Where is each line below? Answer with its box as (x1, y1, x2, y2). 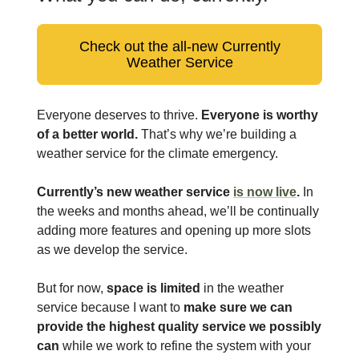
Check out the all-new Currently (79, 38, 280, 55)
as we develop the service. (37, 243, 188, 257)
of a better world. (37, 127, 138, 142)
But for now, (37, 281, 107, 296)
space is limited (107, 281, 200, 296)
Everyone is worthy (201, 108, 318, 123)
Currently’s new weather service (37, 185, 233, 200)
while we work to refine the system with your (59, 339, 311, 353)
